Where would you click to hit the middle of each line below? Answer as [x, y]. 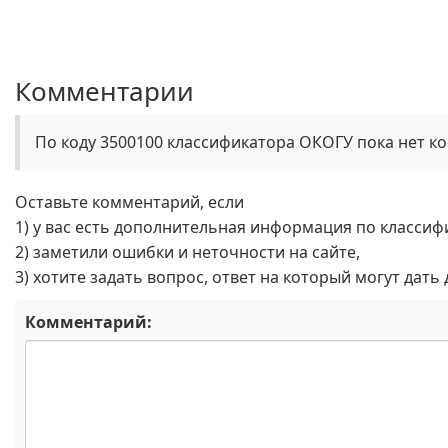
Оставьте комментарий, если [129, 202]
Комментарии [104, 91]
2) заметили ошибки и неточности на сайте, [187, 252]
